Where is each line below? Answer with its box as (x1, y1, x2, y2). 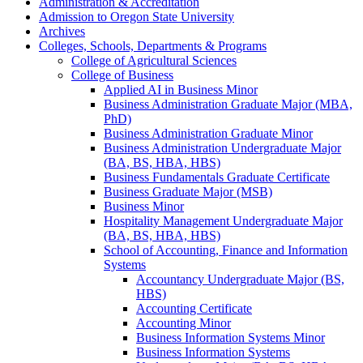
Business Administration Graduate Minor (104, 126, 313, 141)
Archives (39, 24, 85, 39)
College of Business (71, 68, 173, 83)
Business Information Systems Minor (136, 331, 325, 345)
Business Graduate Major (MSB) (104, 185, 272, 199)
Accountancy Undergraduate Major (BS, (136, 272, 344, 287)
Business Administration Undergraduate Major (104, 141, 341, 156)
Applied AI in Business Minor (104, 83, 258, 97)
